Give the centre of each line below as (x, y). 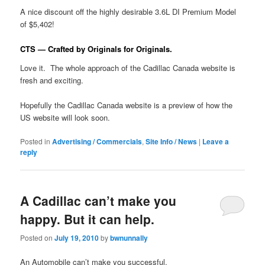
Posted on (38, 237)
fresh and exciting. (52, 80)
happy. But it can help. (88, 219)
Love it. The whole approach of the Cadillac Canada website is (128, 67)
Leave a (216, 142)
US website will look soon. (65, 118)
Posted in (35, 141)
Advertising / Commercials (97, 142)
